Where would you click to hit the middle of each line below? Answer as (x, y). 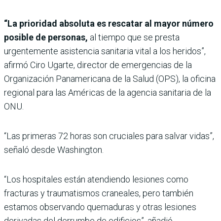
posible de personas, (47, 37)
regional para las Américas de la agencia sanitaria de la (108, 92)
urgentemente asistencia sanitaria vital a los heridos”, (105, 51)
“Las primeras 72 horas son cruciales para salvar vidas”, (109, 136)
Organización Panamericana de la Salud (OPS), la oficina (110, 78)
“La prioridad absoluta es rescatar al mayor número (109, 23)
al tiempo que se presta (135, 37)
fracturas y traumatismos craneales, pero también (99, 193)
